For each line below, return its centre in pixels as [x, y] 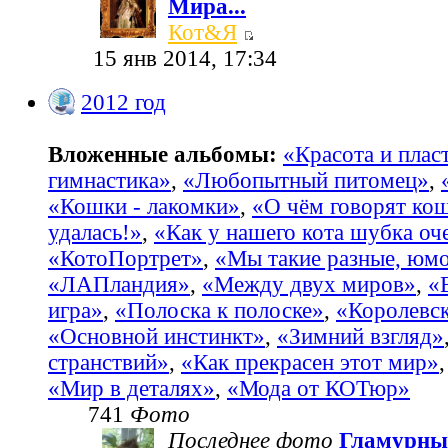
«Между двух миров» [309, 285]
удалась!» [95, 233]
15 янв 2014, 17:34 [185, 59]
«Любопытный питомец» [306, 181]
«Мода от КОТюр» [318, 389]
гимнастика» [109, 181]
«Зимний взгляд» [360, 337]
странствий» [108, 363]
